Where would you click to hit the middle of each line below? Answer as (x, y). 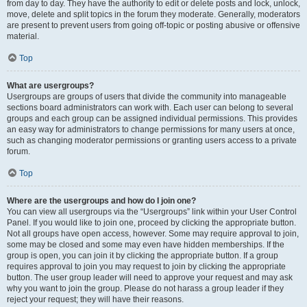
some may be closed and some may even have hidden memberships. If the (146, 245)
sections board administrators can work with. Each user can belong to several (150, 108)
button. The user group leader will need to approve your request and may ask (150, 278)
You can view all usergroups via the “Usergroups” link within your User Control (152, 212)
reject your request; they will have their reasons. (95, 299)
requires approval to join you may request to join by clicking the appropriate (146, 267)
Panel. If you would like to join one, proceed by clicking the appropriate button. (151, 223)
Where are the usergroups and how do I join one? (101, 201)
